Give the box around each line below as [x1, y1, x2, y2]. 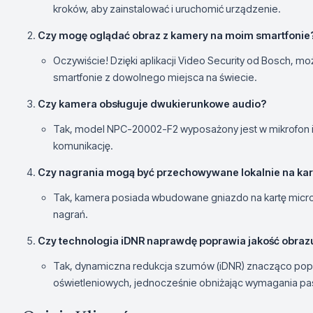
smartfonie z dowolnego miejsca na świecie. [53, 71, 257, 84]
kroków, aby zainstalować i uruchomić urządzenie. [53, 3, 281, 15]
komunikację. [53, 140, 113, 152]
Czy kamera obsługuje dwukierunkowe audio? [38, 98, 266, 110]
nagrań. [53, 208, 88, 221]
